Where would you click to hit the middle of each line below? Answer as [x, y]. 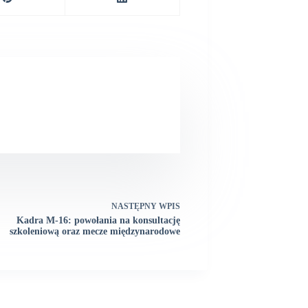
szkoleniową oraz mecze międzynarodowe [95, 232]
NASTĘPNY [135, 207]
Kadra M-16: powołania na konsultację [98, 221]
